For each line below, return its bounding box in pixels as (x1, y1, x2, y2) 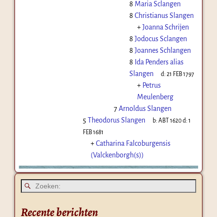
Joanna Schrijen (142, 23, 189, 31)
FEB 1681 (82, 128, 104, 136)
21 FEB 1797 (167, 70, 195, 77)
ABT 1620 (158, 117, 182, 124)
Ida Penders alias (134, 58, 184, 66)
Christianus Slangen (134, 11, 194, 19)
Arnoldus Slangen (118, 104, 171, 112)
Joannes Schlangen (134, 46, 191, 54)
